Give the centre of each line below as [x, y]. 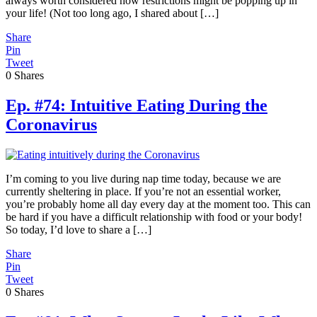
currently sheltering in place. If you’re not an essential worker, [143, 192]
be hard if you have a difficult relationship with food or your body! [154, 217]
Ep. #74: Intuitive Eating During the [137, 106]
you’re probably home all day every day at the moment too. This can [158, 204]
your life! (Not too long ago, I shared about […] [112, 13]
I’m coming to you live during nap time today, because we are [143, 179]
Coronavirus [51, 125]
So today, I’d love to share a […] [79, 230]
